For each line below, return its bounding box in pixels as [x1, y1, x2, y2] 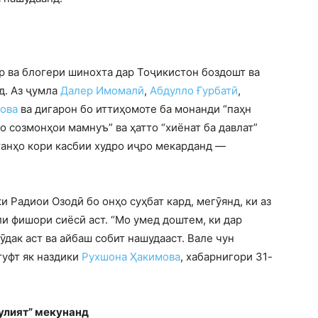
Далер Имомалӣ [60, 84, 144, 98]
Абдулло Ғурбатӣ [150, 84, 238, 98]
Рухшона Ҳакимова [82, 250, 180, 264]
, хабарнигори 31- [180, 250, 273, 264]
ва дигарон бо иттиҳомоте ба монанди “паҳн [18, 102, 251, 116]
